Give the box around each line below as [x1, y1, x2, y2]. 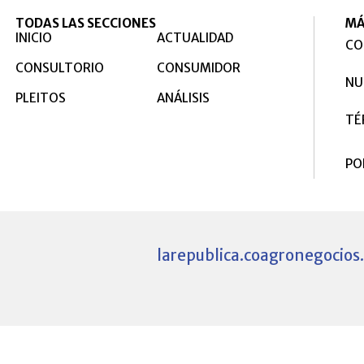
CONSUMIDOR [157, 59, 241, 76]
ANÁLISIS [157, 89, 210, 106]
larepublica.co [157, 246, 260, 266]
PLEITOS [15, 89, 66, 106]
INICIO [15, 30, 52, 46]
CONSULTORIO [15, 59, 104, 76]
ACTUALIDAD [157, 30, 234, 46]
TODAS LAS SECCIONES [15, 15, 156, 32]
